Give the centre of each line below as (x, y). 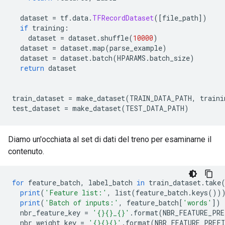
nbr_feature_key (48, 213)
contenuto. (26, 151)
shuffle (115, 38)
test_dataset (38, 108)
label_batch (110, 183)
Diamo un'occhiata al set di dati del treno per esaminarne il (110, 139)
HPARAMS (131, 58)
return (32, 68)
